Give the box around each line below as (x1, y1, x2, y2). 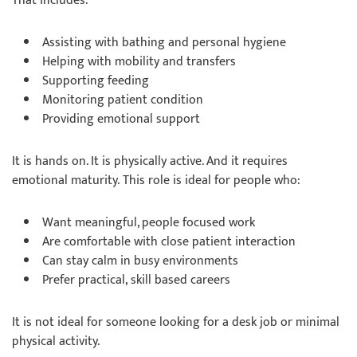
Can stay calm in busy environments (42, 250, 241, 272)
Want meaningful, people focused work (42, 212, 258, 233)
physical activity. (12, 331, 103, 352)
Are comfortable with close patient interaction (42, 231, 299, 253)
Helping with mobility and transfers (42, 51, 239, 73)
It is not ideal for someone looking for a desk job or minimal (12, 312, 339, 333)
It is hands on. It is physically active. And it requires (12, 151, 288, 172)
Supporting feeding (42, 70, 152, 92)
